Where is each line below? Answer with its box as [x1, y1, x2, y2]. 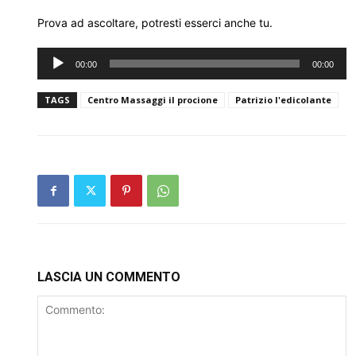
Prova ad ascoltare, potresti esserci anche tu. [37, 16, 273, 29]
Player [37, 65, 69, 79]
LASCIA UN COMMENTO [37, 269, 180, 284]
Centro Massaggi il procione [87, 94, 218, 106]
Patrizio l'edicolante [235, 94, 331, 106]
